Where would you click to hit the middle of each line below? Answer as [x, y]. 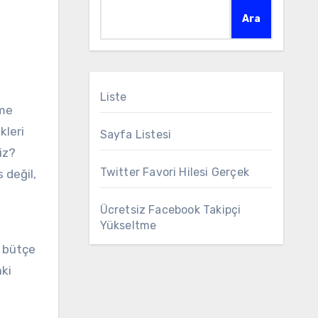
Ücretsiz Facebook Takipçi [170, 210]
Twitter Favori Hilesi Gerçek [175, 172]
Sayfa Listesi [136, 135]
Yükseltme [128, 225]
